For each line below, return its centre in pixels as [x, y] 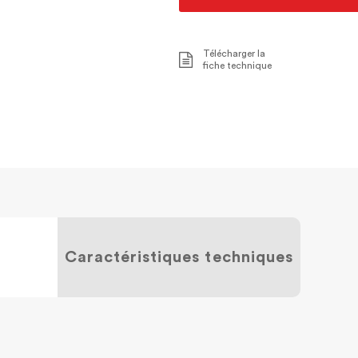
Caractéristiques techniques [179, 257]
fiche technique [237, 66]
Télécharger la [234, 54]
